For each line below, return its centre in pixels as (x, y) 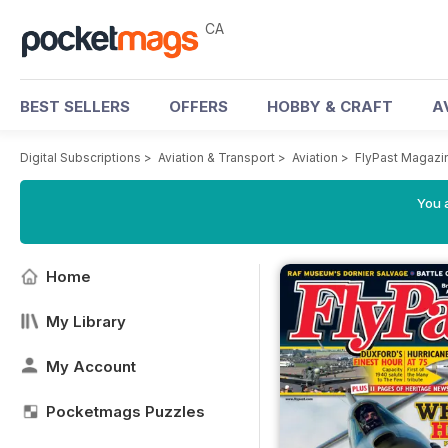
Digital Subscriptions (80, 157)
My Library (86, 321)
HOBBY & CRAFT (330, 106)
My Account (91, 366)
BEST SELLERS (75, 106)
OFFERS (198, 106)
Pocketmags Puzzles (125, 411)
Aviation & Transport (216, 157)
